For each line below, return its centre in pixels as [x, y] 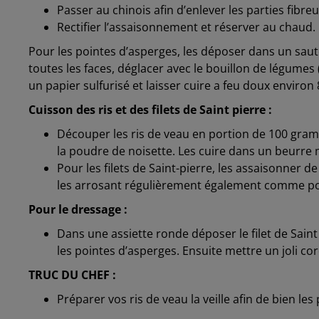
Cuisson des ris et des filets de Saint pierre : [150, 110]
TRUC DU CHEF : [72, 275]
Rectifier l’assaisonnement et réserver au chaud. [186, 27]
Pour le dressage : [78, 210]
